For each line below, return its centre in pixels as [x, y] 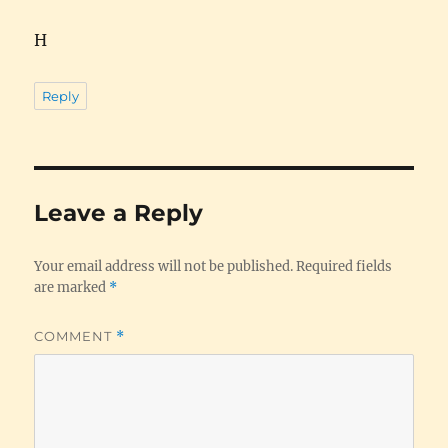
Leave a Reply [119, 212]
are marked [72, 287]
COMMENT [75, 335]
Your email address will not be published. [164, 266]
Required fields [344, 266]
